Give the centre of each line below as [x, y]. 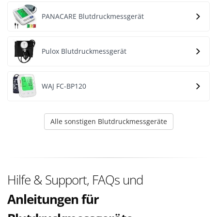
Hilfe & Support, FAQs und [75, 180]
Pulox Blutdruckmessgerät [84, 51]
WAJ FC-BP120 [64, 86]
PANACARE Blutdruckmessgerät [93, 16]
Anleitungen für [53, 199]
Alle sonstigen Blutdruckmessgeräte [108, 121]
